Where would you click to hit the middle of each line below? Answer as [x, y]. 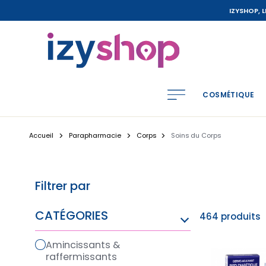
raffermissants [81, 257]
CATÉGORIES [71, 216]
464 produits [230, 217]
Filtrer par [62, 186]
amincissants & [49, 245]
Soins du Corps [196, 136]
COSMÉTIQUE [229, 94]
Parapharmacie [95, 136]
